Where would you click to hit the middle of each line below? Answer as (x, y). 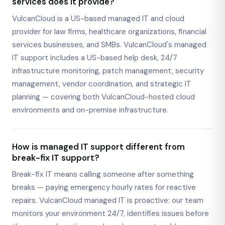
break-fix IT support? (56, 157)
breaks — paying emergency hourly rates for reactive (104, 188)
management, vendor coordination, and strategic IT (102, 84)
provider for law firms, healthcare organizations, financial (109, 31)
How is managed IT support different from (98, 146)
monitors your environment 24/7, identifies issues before (110, 214)
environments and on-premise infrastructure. (90, 110)
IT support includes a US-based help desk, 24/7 (95, 58)
